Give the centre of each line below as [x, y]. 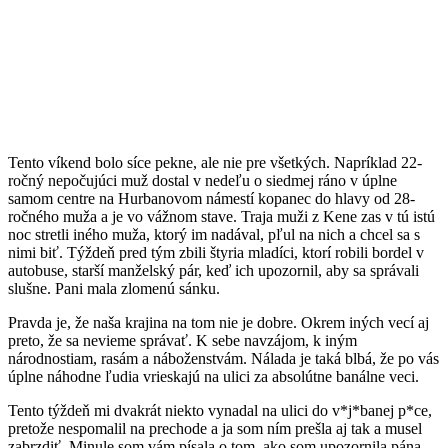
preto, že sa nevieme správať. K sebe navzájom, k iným [182, 341]
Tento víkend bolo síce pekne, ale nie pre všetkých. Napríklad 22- [215, 163]
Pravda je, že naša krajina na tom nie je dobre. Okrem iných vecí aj [218, 323]
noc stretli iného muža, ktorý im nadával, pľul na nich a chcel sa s [214, 235]
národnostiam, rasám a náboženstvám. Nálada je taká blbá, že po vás [223, 359]
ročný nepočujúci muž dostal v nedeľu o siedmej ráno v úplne [202, 181]
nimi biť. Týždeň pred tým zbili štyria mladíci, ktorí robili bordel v [216, 253]
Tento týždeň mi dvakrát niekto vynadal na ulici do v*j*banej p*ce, [220, 411]
